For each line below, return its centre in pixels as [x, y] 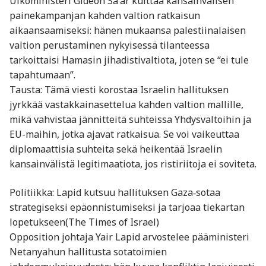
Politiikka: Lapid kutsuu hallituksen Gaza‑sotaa [115, 192]
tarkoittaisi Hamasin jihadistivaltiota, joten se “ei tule [129, 60]
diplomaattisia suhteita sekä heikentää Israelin [116, 149]
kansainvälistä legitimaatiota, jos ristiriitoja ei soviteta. [133, 164]
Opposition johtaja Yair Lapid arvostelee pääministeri [129, 237]
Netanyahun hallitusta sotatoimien [88, 251]
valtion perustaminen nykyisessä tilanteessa [110, 45]
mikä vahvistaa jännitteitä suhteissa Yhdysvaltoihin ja [130, 120]
